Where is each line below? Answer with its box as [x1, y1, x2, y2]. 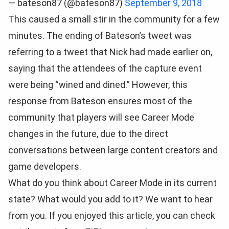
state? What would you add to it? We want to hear [8, 194, 213, 204]
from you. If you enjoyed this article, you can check [8, 210, 215, 221]
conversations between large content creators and [8, 145, 218, 155]
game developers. [8, 161, 81, 172]
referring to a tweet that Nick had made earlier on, [8, 47, 212, 57]
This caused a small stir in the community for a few [8, 14, 220, 25]
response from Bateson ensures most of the [8, 96, 192, 106]
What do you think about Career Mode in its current [8, 177, 217, 188]
